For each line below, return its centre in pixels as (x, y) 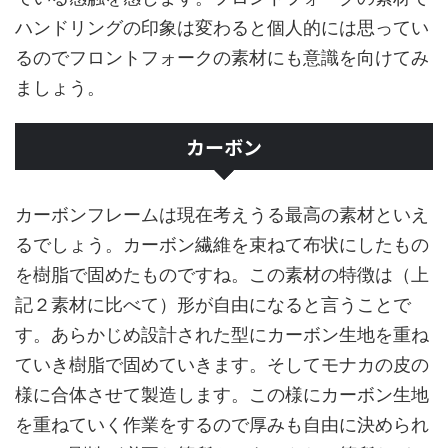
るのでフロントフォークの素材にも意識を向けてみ (222, 57)
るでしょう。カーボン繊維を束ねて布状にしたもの (222, 244)
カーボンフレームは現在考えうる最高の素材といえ (222, 214)
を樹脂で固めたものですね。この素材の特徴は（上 (222, 274)
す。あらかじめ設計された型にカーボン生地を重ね (222, 334)
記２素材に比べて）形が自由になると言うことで (213, 304)
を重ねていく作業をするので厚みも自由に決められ (222, 424)
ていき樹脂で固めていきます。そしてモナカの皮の (222, 364)
